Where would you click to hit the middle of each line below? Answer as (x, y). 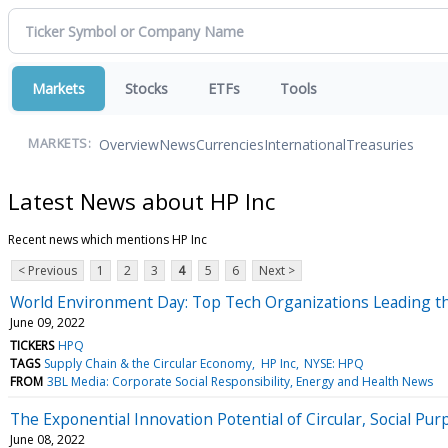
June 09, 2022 (47, 322)
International (305, 144)
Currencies (230, 144)
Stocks (146, 88)
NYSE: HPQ (333, 363)
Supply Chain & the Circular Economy (148, 363)
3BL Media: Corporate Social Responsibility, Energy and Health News (240, 381)
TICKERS (32, 345)
